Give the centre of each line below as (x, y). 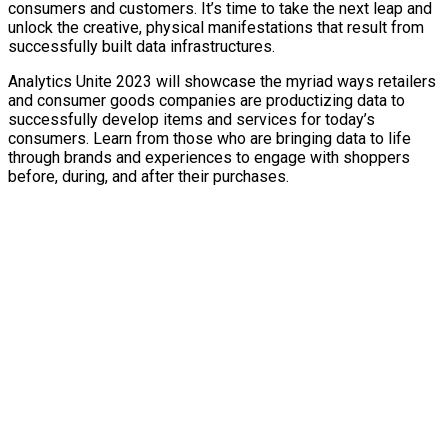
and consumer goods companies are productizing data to (206, 100)
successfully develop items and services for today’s (191, 119)
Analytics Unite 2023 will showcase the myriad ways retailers (222, 81)
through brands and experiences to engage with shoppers (209, 157)
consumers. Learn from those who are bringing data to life (209, 138)
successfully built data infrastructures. (141, 46)
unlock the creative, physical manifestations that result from (216, 27)
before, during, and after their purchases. (148, 176)
